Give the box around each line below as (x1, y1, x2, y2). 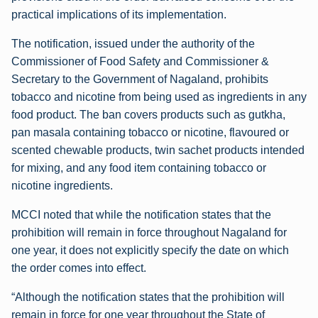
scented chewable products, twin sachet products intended (11, 143, 305, 156)
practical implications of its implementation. (11, 8, 226, 21)
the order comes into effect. (11, 261, 146, 274)
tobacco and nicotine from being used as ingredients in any (11, 90, 307, 103)
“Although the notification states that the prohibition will (11, 290, 285, 303)
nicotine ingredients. (11, 179, 113, 192)
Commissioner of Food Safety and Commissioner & (11, 55, 269, 67)
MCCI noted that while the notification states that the (11, 208, 271, 221)
